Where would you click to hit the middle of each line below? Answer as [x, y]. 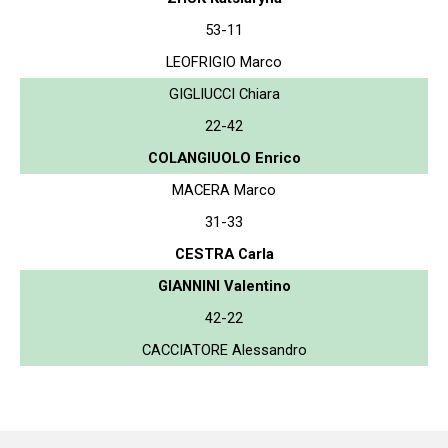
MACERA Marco [224, 189]
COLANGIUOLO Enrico [224, 157]
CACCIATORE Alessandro [224, 349]
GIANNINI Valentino [224, 285]
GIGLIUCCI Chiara [224, 93]
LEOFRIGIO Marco [224, 61]
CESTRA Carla [224, 253]
